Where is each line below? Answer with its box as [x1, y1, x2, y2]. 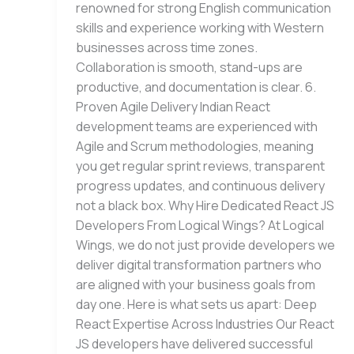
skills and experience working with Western [76, 19, 324, 37]
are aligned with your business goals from [76, 276, 315, 294]
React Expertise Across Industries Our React [76, 315, 334, 333]
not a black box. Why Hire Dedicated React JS [76, 197, 334, 215]
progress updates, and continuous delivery [76, 177, 325, 195]
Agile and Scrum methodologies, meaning [76, 137, 314, 156]
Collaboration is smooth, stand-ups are [76, 58, 303, 77]
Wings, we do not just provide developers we [76, 236, 335, 254]
